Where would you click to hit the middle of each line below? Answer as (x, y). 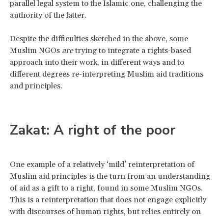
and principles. (36, 86)
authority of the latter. (48, 15)
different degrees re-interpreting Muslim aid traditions (107, 74)
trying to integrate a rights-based (132, 50)
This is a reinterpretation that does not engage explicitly (108, 200)
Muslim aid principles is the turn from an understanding (110, 176)
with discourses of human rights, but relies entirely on (105, 211)
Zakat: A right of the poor (93, 130)
